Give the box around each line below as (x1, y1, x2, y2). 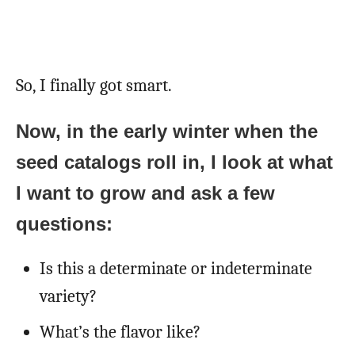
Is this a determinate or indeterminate (40, 258, 312, 279)
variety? (40, 285, 97, 307)
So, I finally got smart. (16, 74, 172, 96)
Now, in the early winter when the (16, 120, 318, 142)
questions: (16, 212, 113, 235)
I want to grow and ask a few (16, 181, 275, 204)
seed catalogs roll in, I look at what (16, 151, 333, 173)
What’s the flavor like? (40, 321, 200, 342)
